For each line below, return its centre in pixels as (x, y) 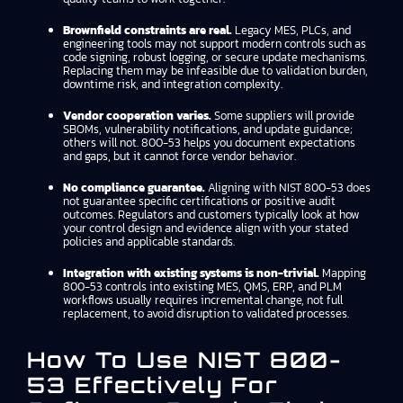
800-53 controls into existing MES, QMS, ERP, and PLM (202, 287)
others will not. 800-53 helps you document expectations (209, 143)
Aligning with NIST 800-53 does (288, 188)
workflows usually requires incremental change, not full (203, 300)
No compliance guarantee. (134, 188)
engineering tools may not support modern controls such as (215, 44)
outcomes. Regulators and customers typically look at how (211, 215)
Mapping (343, 273)
